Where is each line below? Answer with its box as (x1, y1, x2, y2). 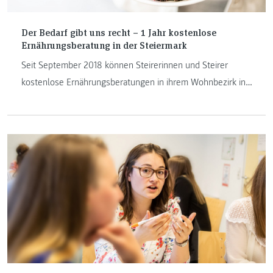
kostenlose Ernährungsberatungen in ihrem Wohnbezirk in (21, 76, 246, 89)
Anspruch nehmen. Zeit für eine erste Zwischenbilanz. (21, 93, 231, 106)
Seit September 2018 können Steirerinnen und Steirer (21, 59, 228, 72)
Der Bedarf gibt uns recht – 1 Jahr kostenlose (21, 26, 216, 39)
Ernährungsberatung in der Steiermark (21, 38, 187, 52)
